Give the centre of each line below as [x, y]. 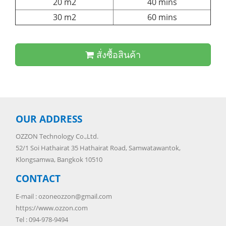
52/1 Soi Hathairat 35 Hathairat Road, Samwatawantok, [98, 148]
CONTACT [38, 179]
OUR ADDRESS [49, 119]
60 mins [162, 17]
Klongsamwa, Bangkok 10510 [59, 160]
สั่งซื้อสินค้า [117, 54]
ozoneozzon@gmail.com [75, 196]
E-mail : [27, 196]
